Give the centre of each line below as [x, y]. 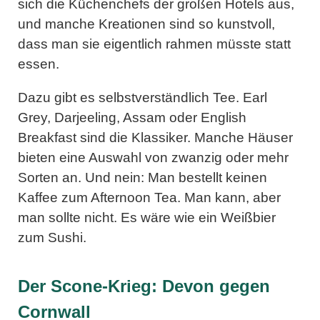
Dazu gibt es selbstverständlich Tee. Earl [142, 97]
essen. [39, 64]
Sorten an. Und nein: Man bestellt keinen [142, 177]
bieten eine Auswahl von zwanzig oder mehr [153, 157]
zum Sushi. [52, 237]
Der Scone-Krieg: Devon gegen [144, 286]
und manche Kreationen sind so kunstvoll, [146, 24]
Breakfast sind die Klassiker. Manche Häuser [155, 137]
